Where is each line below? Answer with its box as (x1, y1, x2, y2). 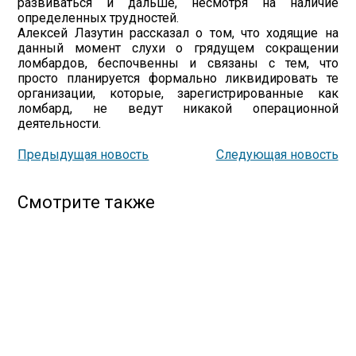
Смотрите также (17, 192, 156, 212)
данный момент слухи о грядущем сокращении (17, 41, 339, 56)
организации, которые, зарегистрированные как (17, 86, 339, 101)
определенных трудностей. (17, 10, 180, 25)
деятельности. (17, 116, 102, 131)
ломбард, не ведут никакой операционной (17, 101, 339, 116)
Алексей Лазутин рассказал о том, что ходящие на (17, 25, 339, 41)
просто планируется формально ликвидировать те (17, 71, 339, 86)
